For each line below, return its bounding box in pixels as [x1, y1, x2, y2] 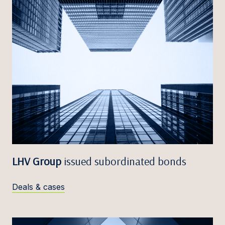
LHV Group [12, 154, 61, 169]
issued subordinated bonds [61, 154, 186, 169]
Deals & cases [12, 182, 65, 192]
